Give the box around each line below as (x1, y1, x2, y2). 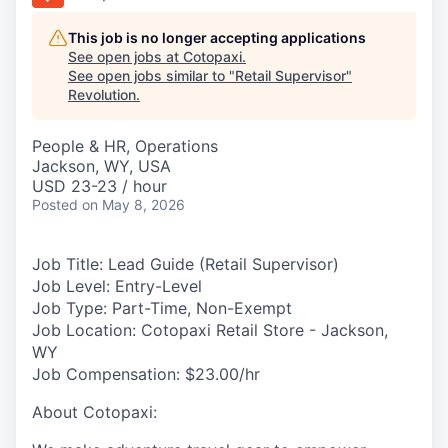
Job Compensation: (32, 364, 180, 384)
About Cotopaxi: (32, 402, 157, 422)
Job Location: (32, 320, 136, 340)
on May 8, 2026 (82, 196, 185, 213)
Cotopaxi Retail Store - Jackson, (136, 320, 388, 340)
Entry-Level (110, 276, 202, 296)
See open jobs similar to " (68, 67, 235, 84)
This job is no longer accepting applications (68, 29, 366, 46)
